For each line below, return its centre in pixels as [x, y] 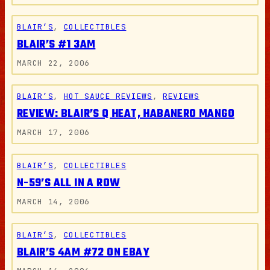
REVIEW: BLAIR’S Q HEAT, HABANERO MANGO [125, 114]
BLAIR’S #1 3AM [56, 45]
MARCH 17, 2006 [53, 132]
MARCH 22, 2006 [53, 63]
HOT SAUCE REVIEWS [108, 96]
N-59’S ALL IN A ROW [68, 184]
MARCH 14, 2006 [53, 202]
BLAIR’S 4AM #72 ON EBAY [83, 253]
